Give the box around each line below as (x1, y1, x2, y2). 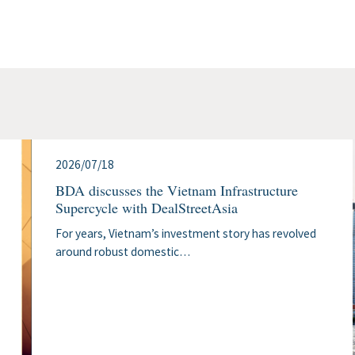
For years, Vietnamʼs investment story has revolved (55, 226, 316, 242)
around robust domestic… (55, 244, 190, 260)
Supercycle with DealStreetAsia (55, 198, 238, 218)
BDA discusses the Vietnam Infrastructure (55, 181, 298, 200)
